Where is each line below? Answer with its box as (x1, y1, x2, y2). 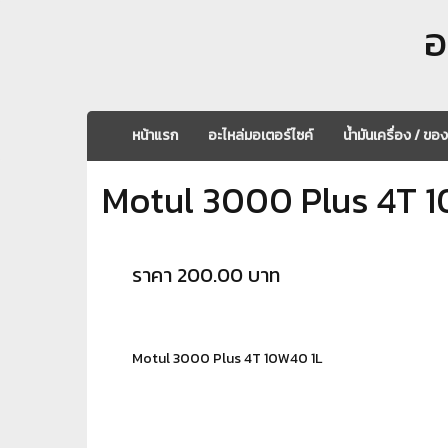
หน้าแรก (132, 125, 178, 146)
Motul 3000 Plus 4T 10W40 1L (132, 348, 322, 369)
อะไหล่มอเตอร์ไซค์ (208, 125, 313, 146)
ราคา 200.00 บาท (132, 260, 280, 290)
